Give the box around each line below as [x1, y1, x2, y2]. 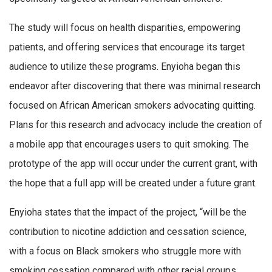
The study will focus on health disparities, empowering [9, 21, 240, 33]
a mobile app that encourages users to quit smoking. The [9, 138, 249, 150]
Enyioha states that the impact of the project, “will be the [9, 206, 246, 218]
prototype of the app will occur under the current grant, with [9, 157, 257, 169]
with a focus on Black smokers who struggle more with [9, 245, 241, 257]
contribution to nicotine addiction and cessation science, [9, 225, 246, 237]
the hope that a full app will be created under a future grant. [9, 177, 257, 189]
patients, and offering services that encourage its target [9, 41, 245, 53]
